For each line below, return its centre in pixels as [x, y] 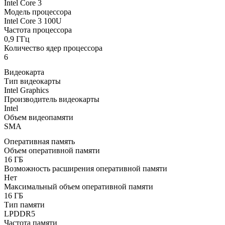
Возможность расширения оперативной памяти [86, 168]
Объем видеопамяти [39, 117]
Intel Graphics [26, 90]
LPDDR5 [20, 213]
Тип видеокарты [32, 81]
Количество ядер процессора [53, 48]
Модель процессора [38, 12]
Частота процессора [38, 30]
